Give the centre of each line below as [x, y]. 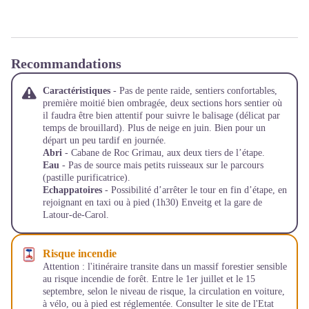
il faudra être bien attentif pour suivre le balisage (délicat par [161, 116]
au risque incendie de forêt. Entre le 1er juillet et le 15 [149, 279]
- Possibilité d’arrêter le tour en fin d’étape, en [195, 190]
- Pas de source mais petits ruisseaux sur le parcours [161, 165]
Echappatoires [72, 190]
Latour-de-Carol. [76, 215]
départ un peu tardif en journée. [104, 140]
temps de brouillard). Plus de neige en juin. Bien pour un [154, 128]
